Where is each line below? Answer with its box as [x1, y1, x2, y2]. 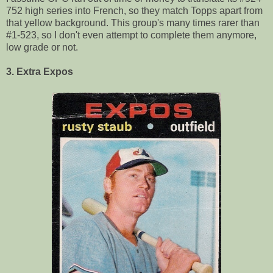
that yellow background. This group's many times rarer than [6, 17, 260, 28]
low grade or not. [6, 41, 78, 52]
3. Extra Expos [6, 66, 73, 77]
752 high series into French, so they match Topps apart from [6, 5, 263, 16]
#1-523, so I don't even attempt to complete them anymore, [6, 29, 257, 40]
